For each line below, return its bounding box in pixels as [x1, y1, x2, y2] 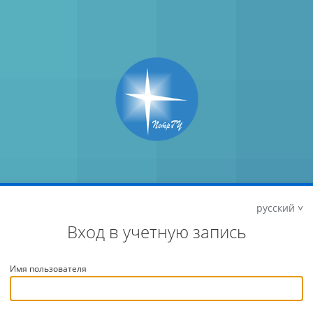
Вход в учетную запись [66, 220, 247, 243]
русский [256, 201, 295, 214]
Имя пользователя [10, 263, 87, 275]
